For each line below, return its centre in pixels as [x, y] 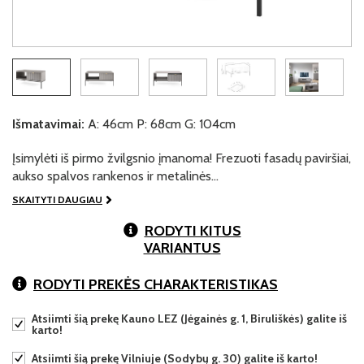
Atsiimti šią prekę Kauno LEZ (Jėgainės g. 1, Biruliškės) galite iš [189, 318]
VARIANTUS [182, 248]
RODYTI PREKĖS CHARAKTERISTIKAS [156, 284]
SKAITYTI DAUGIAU [57, 199]
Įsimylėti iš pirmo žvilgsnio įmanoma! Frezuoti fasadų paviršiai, [182, 158]
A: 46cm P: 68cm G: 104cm [160, 124]
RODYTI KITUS [193, 231]
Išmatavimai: [48, 124]
